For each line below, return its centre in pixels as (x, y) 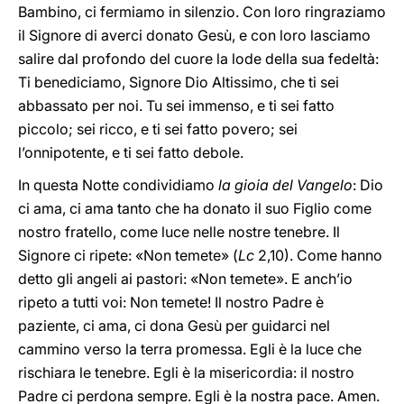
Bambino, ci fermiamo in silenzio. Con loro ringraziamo (202, 12)
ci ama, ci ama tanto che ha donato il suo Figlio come (195, 208)
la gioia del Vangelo (285, 185)
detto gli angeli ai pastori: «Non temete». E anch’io (185, 279)
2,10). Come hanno (318, 255)
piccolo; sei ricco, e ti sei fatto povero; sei (158, 129)
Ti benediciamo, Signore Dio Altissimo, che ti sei (179, 82)
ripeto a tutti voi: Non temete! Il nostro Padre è (171, 302)
